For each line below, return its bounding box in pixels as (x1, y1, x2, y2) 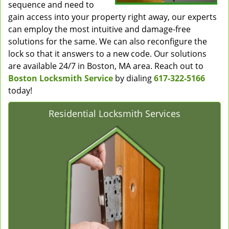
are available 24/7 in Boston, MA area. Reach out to (8, 60, 203, 72)
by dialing (113, 73, 154, 84)
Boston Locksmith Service (8, 73, 113, 84)
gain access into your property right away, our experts (8, 11, 217, 22)
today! (8, 85, 32, 96)
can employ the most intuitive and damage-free (8, 24, 191, 35)
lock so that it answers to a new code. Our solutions (8, 48, 207, 59)
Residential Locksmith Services (49, 107, 180, 120)
